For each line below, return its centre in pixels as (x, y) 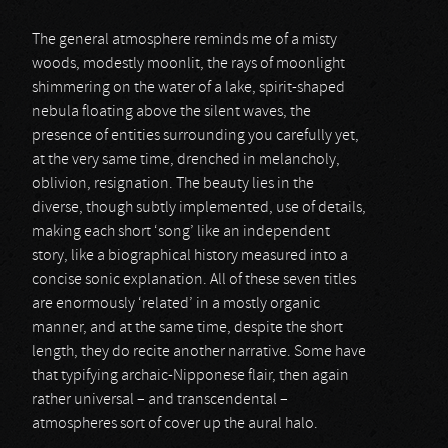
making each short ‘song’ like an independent (181, 232)
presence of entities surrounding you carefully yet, (195, 136)
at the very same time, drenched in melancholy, (186, 160)
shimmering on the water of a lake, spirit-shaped (188, 88)
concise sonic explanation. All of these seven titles (194, 280)
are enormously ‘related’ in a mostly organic (176, 304)
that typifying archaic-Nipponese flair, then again (190, 376)
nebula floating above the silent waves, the (171, 112)
